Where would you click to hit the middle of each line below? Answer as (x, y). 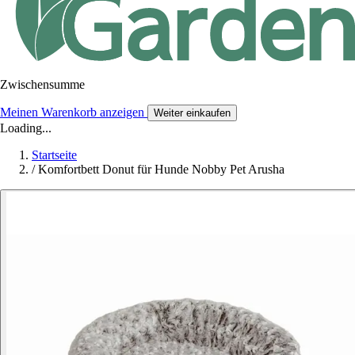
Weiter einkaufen (192, 113)
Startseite (54, 155)
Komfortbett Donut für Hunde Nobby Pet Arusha (161, 169)
